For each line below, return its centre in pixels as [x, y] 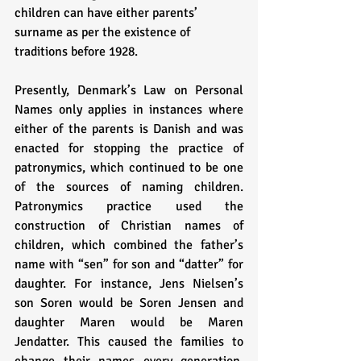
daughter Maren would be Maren [129, 323]
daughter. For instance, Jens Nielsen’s [129, 284]
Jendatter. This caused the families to [129, 342]
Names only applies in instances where [129, 110]
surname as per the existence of [104, 33]
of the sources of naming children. [129, 187]
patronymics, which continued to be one [129, 168]
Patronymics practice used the [129, 207]
